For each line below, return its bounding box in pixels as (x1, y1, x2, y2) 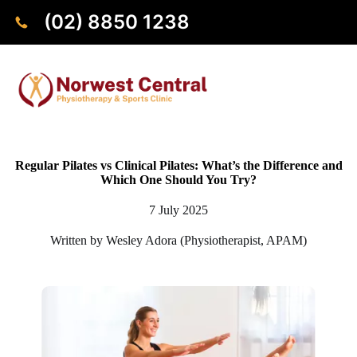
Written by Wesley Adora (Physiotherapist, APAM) (50, 233, 307, 247)
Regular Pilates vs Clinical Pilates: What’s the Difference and (14, 158, 343, 172)
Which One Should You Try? (100, 172, 257, 186)
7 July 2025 (149, 202, 208, 217)
